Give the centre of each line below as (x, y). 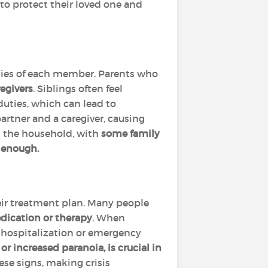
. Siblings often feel (78, 89)
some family (130, 133)
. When (109, 218)
